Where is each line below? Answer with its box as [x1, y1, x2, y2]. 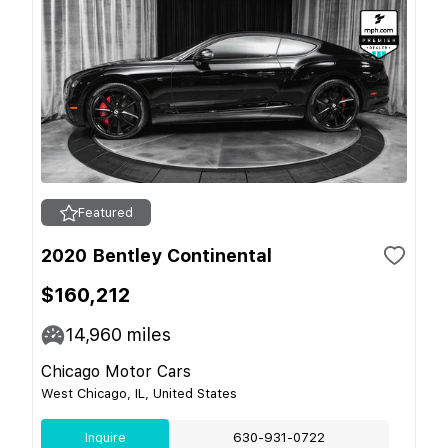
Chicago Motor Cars [41, 362, 191, 381]
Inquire [84, 430, 126, 445]
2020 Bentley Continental [41, 245, 272, 266]
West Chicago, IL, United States [41, 386, 237, 401]
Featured [77, 205, 133, 220]
